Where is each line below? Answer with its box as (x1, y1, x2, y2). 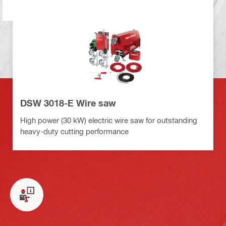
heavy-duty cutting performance (20, 126, 129, 136)
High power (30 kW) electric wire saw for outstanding (20, 115, 197, 125)
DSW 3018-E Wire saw (20, 97, 116, 108)
